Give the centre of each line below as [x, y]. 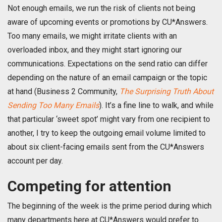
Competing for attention [89, 186]
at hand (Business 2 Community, [63, 92]
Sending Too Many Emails [53, 106]
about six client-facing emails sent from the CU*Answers [106, 147]
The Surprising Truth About [166, 92]
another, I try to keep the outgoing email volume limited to [107, 133]
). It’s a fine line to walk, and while [156, 106]
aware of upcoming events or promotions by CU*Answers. [108, 22]
